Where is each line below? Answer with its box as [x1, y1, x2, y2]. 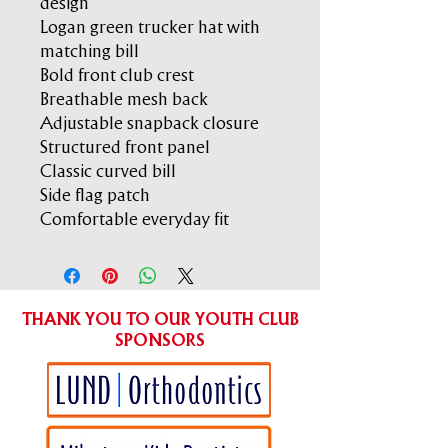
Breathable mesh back [40, 91, 208, 108]
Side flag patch [40, 187, 150, 204]
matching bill [40, 43, 139, 60]
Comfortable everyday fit [40, 211, 229, 228]
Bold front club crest [40, 67, 194, 84]
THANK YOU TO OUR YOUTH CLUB [21, 312, 299, 328]
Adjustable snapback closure [40, 115, 259, 132]
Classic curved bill [40, 163, 176, 180]
